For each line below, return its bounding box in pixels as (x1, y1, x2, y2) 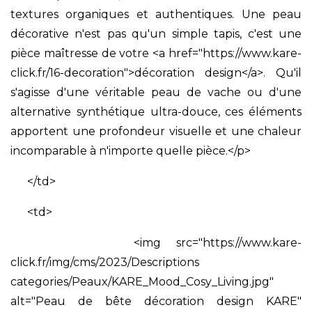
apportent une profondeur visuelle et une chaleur (10, 124, 302, 138)
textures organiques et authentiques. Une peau (10, 7, 302, 21)
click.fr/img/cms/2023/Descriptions (10, 255, 199, 269)
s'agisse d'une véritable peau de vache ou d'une (10, 85, 302, 99)
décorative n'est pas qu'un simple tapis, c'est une (10, 26, 302, 40)
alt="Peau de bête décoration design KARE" (10, 294, 302, 308)
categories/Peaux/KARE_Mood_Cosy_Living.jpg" (10, 274, 274, 288)
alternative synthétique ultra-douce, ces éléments (10, 104, 302, 118)
